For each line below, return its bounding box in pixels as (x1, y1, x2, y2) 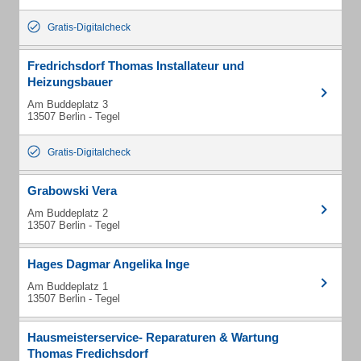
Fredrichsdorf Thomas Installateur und (27, 59, 244, 73)
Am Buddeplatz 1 (27, 280, 108, 293)
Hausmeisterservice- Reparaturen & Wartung (27, 330, 279, 344)
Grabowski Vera (27, 184, 117, 197)
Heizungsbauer (27, 75, 113, 89)
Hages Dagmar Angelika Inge (27, 257, 189, 271)
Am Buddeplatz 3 (27, 98, 108, 110)
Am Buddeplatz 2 (27, 207, 108, 219)
